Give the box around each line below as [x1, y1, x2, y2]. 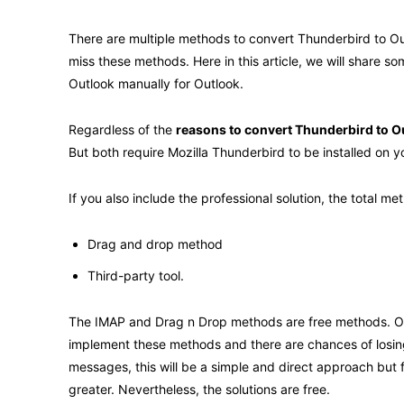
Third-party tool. [87, 267, 184, 283]
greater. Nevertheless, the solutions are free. [69, 381, 330, 397]
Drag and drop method [87, 235, 223, 252]
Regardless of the [69, 121, 176, 137]
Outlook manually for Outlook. [69, 75, 243, 91]
